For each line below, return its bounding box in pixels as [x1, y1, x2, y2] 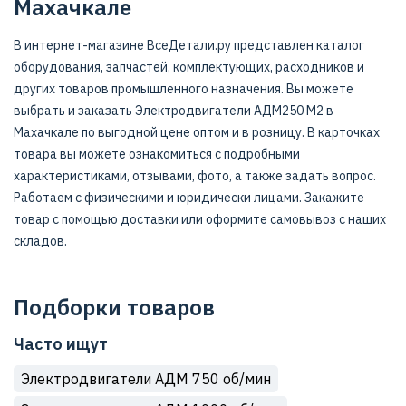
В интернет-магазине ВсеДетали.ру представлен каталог [14, 37, 364, 53]
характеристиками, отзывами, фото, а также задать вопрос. [14, 168, 376, 184]
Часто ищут [14, 333, 108, 354]
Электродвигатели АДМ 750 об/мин [21, 370, 271, 388]
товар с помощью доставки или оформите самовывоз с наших [14, 211, 386, 227]
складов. [14, 233, 67, 249]
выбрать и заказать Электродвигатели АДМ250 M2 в [14, 102, 333, 119]
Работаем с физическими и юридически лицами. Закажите [14, 189, 364, 206]
